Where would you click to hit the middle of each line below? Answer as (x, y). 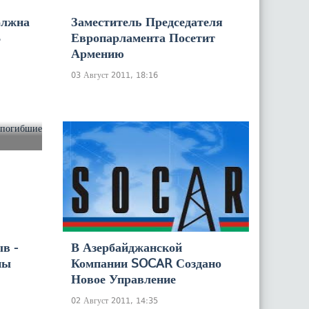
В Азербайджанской (127, 247)
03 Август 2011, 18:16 (114, 75)
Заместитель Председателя (147, 22)
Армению (98, 53)
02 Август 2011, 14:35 (114, 300)
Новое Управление (123, 279)
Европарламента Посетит (143, 38)
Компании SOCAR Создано (146, 263)
